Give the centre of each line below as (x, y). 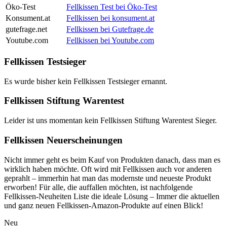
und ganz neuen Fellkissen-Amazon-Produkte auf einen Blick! (104, 205)
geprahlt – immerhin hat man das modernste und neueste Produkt (107, 178)
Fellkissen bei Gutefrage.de (110, 29)
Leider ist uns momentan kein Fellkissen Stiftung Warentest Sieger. (110, 121)
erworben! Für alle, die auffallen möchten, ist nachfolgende (98, 187)
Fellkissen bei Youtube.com (110, 41)
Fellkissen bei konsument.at (110, 18)
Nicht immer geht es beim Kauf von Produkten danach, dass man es (112, 160)
